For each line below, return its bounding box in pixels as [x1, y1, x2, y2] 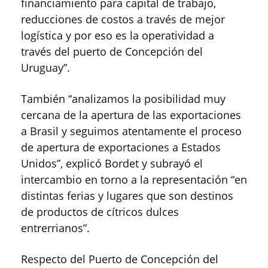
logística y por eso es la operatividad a [21, 28, 214, 42]
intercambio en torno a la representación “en [21, 172, 247, 187]
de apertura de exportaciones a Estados [21, 140, 221, 154]
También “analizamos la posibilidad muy [21, 92, 226, 106]
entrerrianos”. [21, 221, 90, 235]
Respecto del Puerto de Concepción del [21, 252, 218, 266]
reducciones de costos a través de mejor [21, 12, 225, 26]
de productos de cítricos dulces [21, 205, 179, 219]
